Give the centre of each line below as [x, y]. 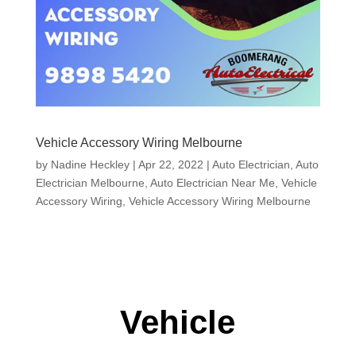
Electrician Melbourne [90, 183]
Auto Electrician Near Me [212, 183]
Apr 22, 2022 [170, 165]
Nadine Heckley [90, 165]
